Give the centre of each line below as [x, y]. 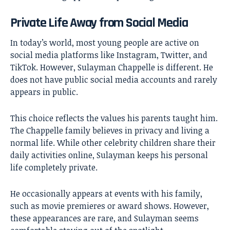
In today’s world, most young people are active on [105, 42]
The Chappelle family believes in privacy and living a [110, 130]
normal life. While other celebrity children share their [113, 142]
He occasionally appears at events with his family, [106, 193]
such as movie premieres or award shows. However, [110, 206]
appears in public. [44, 92]
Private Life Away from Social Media [99, 23]
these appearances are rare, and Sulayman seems [104, 218]
